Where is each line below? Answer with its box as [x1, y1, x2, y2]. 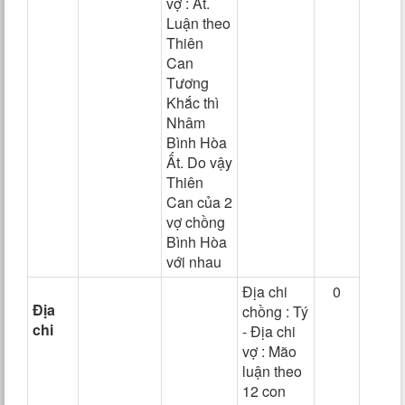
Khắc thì [166, 92, 219, 113]
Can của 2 [166, 192, 232, 212]
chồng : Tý [242, 301, 308, 322]
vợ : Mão [242, 341, 297, 362]
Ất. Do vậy [166, 152, 232, 173]
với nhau [166, 251, 221, 272]
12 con [242, 381, 286, 401]
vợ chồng [166, 212, 225, 232]
